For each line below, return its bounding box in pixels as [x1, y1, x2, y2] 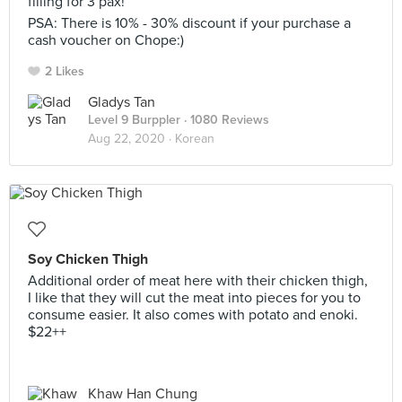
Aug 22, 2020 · [88, 131, 175, 146]
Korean [175, 131, 214, 146]
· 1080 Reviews [180, 112, 269, 127]
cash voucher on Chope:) [28, 31, 184, 49]
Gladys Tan [88, 93, 155, 111]
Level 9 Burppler [88, 112, 180, 127]
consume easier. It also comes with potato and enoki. [28, 306, 358, 324]
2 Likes [45, 64, 84, 79]
